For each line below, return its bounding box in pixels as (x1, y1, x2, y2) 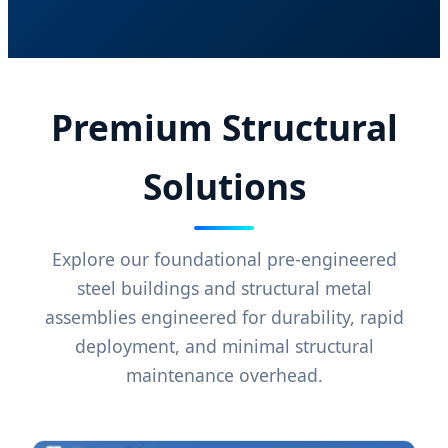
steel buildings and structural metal (76, 276, 372, 300)
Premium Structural (50, 103, 398, 151)
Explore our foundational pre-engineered (51, 247, 397, 271)
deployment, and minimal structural (74, 334, 374, 358)
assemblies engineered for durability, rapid (44, 305, 404, 329)
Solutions (142, 162, 306, 210)
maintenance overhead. (125, 363, 323, 387)
